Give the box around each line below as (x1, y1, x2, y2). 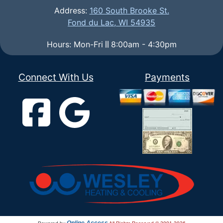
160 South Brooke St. (89, 5, 169, 15)
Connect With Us (18, 71, 94, 83)
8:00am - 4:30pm (108, 39, 177, 49)
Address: (54, 5, 90, 15)
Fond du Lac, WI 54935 (68, 17, 155, 27)
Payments (145, 71, 190, 83)
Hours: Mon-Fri (46, 39, 106, 49)
